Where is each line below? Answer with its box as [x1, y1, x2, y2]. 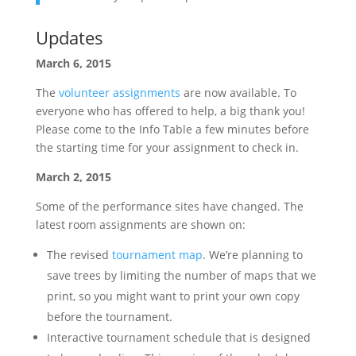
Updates [35, 25, 103, 49]
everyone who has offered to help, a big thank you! [35, 103, 305, 118]
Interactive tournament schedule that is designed [46, 330, 311, 345]
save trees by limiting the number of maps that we [46, 268, 316, 283]
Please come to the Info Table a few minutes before [35, 122, 309, 137]
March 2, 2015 [35, 169, 111, 184]
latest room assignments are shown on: [35, 217, 246, 232]
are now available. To [180, 85, 296, 100]
